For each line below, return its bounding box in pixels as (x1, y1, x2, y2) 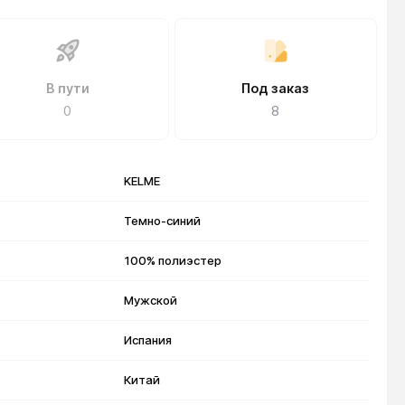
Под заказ (241, 80, 310, 96)
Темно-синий (124, 213, 202, 228)
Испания (124, 333, 173, 347)
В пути (45, 80, 89, 96)
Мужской (124, 293, 178, 307)
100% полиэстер (124, 253, 222, 268)
